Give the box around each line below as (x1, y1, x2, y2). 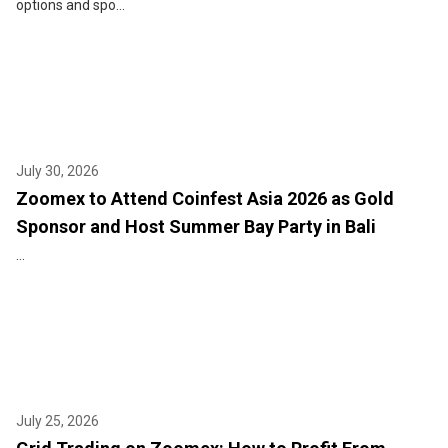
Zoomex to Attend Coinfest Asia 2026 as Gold (16, 188, 394, 210)
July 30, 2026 (16, 163, 99, 180)
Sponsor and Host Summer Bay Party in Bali (16, 216, 376, 238)
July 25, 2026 (16, 413, 99, 430)
